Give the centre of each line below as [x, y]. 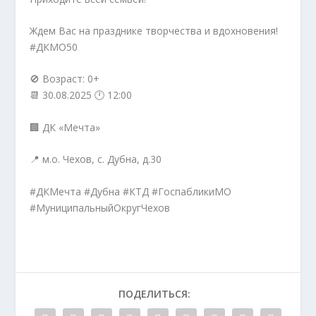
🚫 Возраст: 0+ [65, 79]
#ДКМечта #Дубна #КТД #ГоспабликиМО [131, 191]
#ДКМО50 [54, 47]
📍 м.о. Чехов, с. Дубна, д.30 [96, 159]
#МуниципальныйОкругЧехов [100, 207]
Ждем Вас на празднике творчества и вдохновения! [154, 30]
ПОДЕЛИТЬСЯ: [154, 293]
